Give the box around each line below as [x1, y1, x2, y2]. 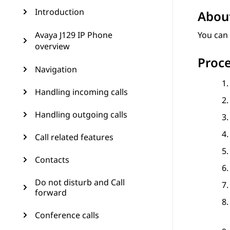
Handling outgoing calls [35, 109, 127, 120]
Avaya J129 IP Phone [35, 29, 112, 41]
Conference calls [35, 209, 99, 221]
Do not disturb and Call [35, 177, 125, 188]
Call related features [35, 131, 113, 143]
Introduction [35, 6, 84, 17]
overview [35, 41, 70, 52]
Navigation [35, 64, 77, 75]
